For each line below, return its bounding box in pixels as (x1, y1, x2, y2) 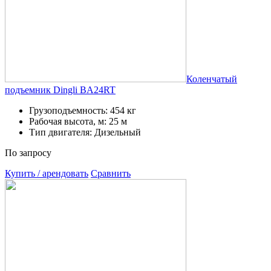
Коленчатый (186, 73, 237, 84)
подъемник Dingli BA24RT (5, 84, 116, 95)
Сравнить (91, 168, 131, 178)
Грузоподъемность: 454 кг (29, 105, 136, 116)
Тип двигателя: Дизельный (29, 126, 141, 137)
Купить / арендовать (5, 168, 88, 178)
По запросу (5, 147, 51, 158)
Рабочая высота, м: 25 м (29, 116, 127, 126)
